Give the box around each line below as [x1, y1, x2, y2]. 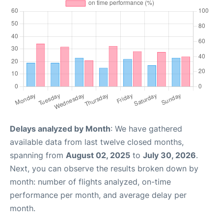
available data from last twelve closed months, [10, 137, 184, 147]
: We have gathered [110, 124, 182, 134]
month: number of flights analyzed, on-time [10, 177, 171, 187]
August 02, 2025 [66, 150, 130, 160]
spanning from [10, 150, 66, 160]
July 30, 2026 [143, 150, 196, 160]
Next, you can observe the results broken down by [10, 164, 198, 173]
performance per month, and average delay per [10, 190, 187, 200]
